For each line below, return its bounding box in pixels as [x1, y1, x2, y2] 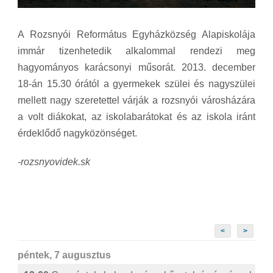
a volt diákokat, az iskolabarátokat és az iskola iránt [18, 112, 255, 122]
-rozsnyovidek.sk [18, 157, 90, 168]
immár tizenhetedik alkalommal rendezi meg [18, 46, 255, 57]
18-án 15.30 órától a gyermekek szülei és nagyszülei [18, 79, 255, 90]
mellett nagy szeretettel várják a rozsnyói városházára [18, 95, 255, 106]
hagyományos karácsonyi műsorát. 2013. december [18, 62, 255, 73]
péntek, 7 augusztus [18, 250, 111, 261]
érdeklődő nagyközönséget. [18, 128, 137, 139]
